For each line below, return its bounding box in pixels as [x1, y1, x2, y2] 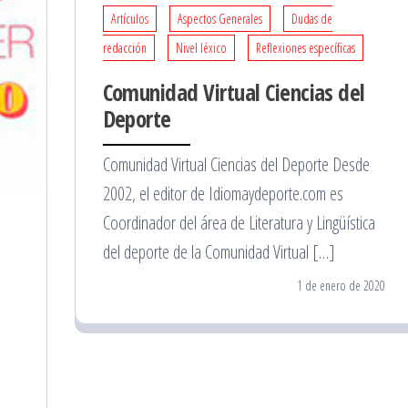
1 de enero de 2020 [297, 276, 385, 294]
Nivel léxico [175, 38, 227, 56]
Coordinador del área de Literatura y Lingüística [102, 209, 375, 235]
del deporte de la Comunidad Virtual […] [102, 239, 335, 264]
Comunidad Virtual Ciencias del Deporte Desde [102, 151, 370, 177]
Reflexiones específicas [255, 38, 355, 56]
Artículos [110, 9, 148, 27]
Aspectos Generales [177, 9, 262, 27]
